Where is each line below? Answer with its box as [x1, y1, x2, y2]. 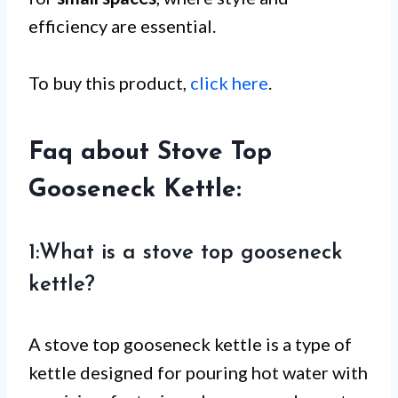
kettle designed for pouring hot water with [28, 361, 368, 383]
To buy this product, [28, 71, 190, 93]
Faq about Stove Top [28, 139, 272, 165]
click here [190, 71, 268, 93]
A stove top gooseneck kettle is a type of [28, 332, 352, 354]
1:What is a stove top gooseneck [28, 242, 343, 264]
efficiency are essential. [28, 14, 216, 36]
